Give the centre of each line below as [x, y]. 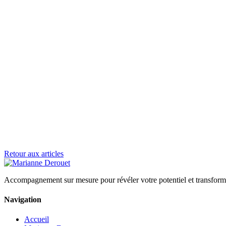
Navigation [23, 200]
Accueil [37, 219]
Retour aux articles [34, 153]
